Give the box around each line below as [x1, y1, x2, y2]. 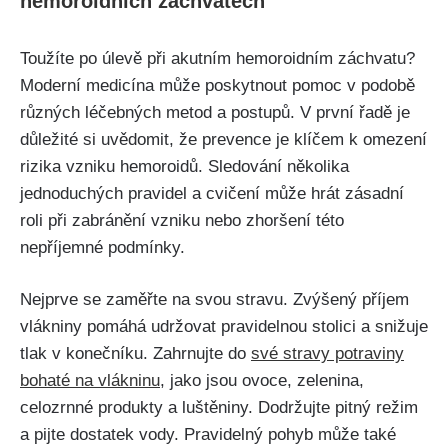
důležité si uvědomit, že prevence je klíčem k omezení [20, 129, 427, 149]
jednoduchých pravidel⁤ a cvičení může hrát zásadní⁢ [20, 183, 404, 203]
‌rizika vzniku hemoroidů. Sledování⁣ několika [20, 156, 349, 176]
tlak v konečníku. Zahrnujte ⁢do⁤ [20, 344, 251, 364]
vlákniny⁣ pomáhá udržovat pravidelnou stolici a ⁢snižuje [20, 317, 428, 337]
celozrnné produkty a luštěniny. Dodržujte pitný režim [20, 398, 418, 418]
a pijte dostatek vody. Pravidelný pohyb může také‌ [20, 425, 396, 445]
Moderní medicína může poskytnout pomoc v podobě [20, 75, 415, 95]
